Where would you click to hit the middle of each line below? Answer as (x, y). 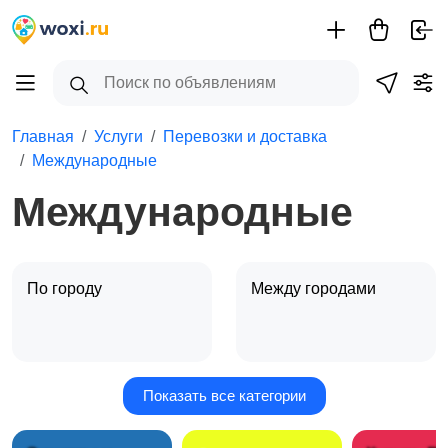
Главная (43, 136)
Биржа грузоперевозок (335, 403)
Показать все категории (224, 395)
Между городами (315, 288)
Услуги (118, 136)
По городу (66, 288)
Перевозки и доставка (245, 136)
